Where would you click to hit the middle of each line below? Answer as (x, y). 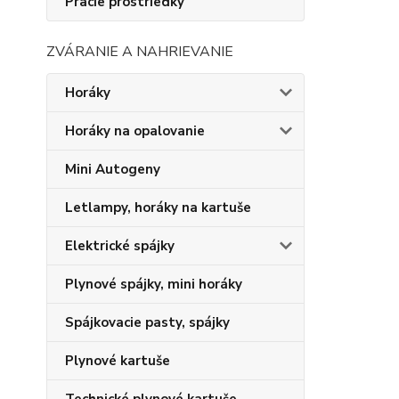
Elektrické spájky (120, 246)
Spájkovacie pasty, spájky (147, 322)
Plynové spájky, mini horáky (154, 284)
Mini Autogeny (113, 169)
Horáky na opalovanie (135, 131)
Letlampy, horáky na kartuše (158, 208)
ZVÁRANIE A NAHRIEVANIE (140, 52)
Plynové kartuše (118, 361)
